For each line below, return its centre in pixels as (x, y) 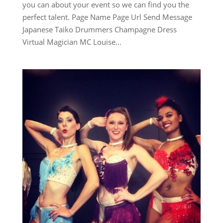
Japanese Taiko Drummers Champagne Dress (99, 30)
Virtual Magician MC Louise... (72, 42)
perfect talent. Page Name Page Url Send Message (107, 17)
